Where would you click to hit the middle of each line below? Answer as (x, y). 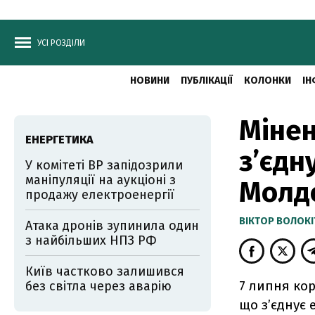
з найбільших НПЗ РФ (91, 240)
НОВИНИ (149, 81)
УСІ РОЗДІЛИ (61, 43)
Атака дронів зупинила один (112, 226)
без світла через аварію (98, 286)
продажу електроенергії (100, 195)
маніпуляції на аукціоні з (101, 180)
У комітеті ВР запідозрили (104, 165)
